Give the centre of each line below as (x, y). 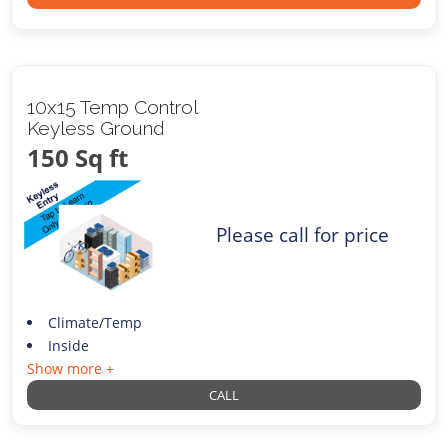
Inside (68, 346)
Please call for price (303, 234)
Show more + (71, 369)
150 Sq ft (78, 157)
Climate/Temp (94, 323)
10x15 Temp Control (112, 106)
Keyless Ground (96, 127)
